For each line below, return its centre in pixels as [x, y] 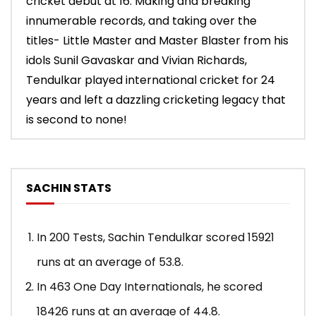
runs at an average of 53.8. [110, 262]
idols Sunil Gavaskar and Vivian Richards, [136, 61]
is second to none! [77, 120]
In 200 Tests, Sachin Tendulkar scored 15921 [156, 238]
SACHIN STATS [69, 188]
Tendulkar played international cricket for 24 [151, 80]
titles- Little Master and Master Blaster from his [157, 41]
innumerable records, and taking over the [141, 21]
